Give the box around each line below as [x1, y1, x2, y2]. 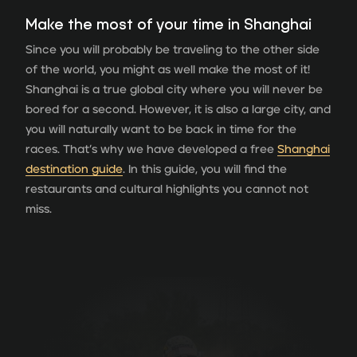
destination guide [25, 163, 123, 175]
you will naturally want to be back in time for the [25, 123, 296, 135]
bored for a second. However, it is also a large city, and [25, 103, 331, 116]
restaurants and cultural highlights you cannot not [25, 182, 308, 195]
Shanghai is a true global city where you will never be [25, 83, 323, 96]
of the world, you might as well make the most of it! [25, 63, 310, 76]
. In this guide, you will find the [123, 163, 287, 175]
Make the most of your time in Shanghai [25, 14, 312, 33]
